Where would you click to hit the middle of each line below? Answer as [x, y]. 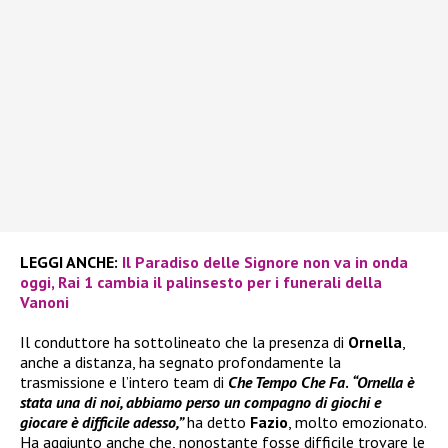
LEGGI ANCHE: [69, 261]
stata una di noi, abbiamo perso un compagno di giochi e [200, 401]
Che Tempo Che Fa [286, 381]
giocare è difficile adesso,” [103, 421]
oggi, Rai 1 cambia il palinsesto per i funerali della [201, 281]
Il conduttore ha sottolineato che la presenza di [184, 341]
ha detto [218, 421]
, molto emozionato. [357, 421]
